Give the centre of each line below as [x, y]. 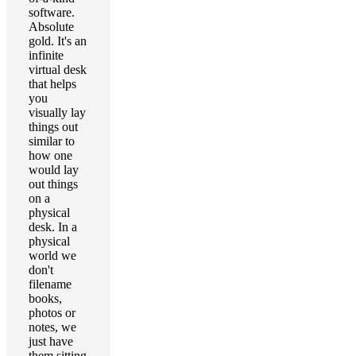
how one [50, 155]
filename [50, 284]
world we [52, 255]
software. [52, 12]
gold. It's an [58, 41]
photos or [52, 313]
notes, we [52, 327]
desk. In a [53, 227]
